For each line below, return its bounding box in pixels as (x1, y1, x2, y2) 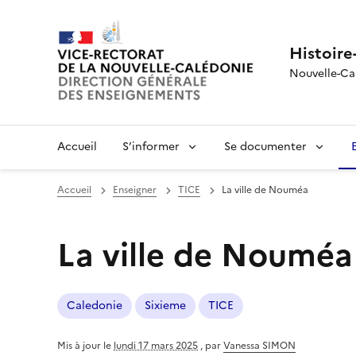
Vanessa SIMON (223, 339, 296, 353)
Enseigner (113, 183, 157, 197)
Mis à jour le (57, 339, 114, 353)
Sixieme (145, 297, 186, 314)
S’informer (122, 138, 180, 155)
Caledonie (67, 297, 122, 314)
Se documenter (224, 138, 307, 155)
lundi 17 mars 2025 (114, 339, 198, 353)
